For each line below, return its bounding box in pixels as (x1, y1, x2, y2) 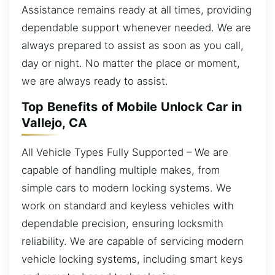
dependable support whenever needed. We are (21, 21, 251, 34)
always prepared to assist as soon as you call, (21, 39, 244, 52)
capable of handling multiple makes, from (21, 163, 220, 176)
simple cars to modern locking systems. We (21, 181, 231, 194)
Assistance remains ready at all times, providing (21, 3, 252, 16)
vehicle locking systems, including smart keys (21, 252, 243, 265)
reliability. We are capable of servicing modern (21, 234, 244, 247)
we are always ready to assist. (21, 74, 168, 87)
